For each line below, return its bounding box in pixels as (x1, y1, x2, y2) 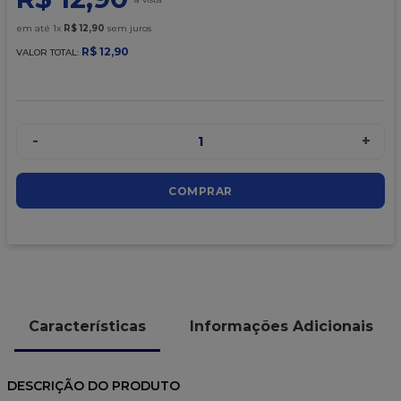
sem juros (105, 22, 151, 35)
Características (29, 317, 146, 335)
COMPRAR (168, 183, 233, 198)
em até (16, 22, 53, 35)
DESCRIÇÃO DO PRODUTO (7, 378, 180, 395)
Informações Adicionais (190, 317, 373, 335)
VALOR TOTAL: (16, 47, 81, 59)
